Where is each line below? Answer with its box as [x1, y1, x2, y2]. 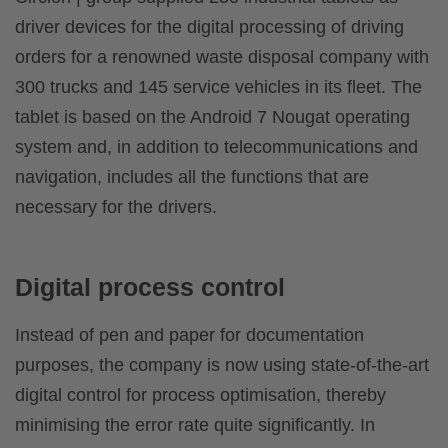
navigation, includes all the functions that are [15, 167, 369, 188]
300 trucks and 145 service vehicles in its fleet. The [15, 77, 422, 98]
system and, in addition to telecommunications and [15, 137, 418, 158]
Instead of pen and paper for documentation [15, 325, 364, 346]
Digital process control [15, 273, 285, 302]
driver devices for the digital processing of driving [15, 17, 404, 38]
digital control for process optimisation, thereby [15, 385, 386, 406]
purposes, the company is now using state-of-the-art [15, 355, 429, 376]
